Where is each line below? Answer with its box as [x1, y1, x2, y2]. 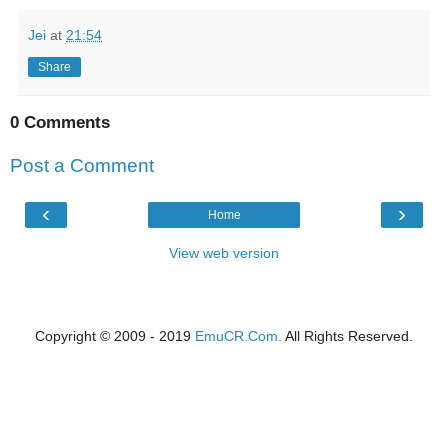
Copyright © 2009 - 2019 [35, 327, 195, 344]
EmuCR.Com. [195, 327, 282, 344]
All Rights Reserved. [282, 327, 413, 344]
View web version [169, 244, 279, 261]
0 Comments [10, 112, 110, 132]
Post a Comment [10, 155, 154, 177]
